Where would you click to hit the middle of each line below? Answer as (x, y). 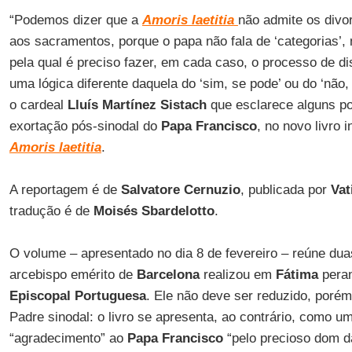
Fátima (297, 275)
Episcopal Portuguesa (77, 296)
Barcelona (168, 275)
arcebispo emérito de (73, 275)
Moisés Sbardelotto (154, 211)
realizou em (237, 275)
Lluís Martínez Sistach (137, 105)
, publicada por (285, 190)
